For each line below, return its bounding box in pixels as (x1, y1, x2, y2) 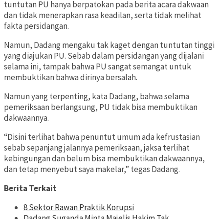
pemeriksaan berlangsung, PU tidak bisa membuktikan (4, 102, 197, 113)
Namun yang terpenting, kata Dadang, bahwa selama (4, 91, 189, 102)
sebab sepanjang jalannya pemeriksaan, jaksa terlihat (4, 142, 190, 153)
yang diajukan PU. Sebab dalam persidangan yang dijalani (4, 50, 204, 62)
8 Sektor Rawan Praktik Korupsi (23, 202, 134, 213)
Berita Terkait (4, 183, 57, 194)
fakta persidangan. (4, 21, 69, 32)
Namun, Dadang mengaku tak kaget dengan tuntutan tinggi (4, 40, 215, 51)
